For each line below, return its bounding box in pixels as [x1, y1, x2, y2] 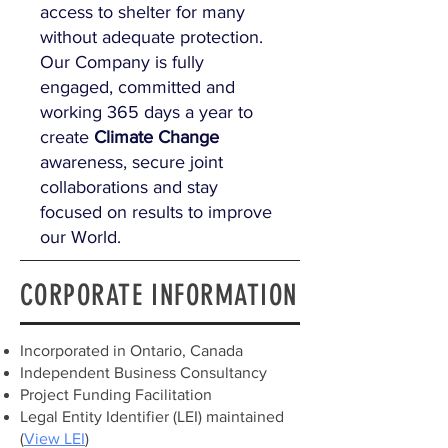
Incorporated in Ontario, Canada [20, 342, 243, 359]
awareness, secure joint [40, 152, 223, 172]
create [40, 127, 94, 147]
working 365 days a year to [40, 102, 253, 122]
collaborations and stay [40, 177, 218, 197]
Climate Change [94, 127, 219, 147]
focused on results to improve [40, 202, 272, 222]
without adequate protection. [40, 27, 263, 47]
